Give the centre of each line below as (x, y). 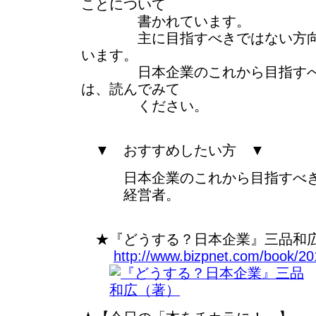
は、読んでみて (130, 89)
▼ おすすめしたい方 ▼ (173, 150)
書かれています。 (166, 21)
